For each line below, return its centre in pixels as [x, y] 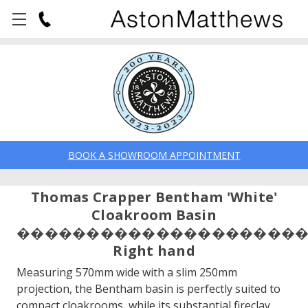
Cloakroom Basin [154, 215]
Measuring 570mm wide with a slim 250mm [127, 272]
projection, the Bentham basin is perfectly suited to [148, 289]
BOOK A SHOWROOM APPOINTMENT [154, 155]
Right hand [154, 251]
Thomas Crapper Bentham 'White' [154, 197]
